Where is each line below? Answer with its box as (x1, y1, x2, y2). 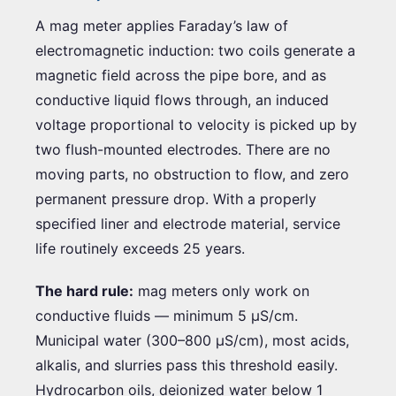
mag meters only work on (133, 281, 309, 300)
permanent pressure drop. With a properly (35, 189, 316, 208)
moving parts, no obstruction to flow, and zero (35, 164, 349, 183)
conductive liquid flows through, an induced (35, 90, 329, 109)
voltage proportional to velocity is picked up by (35, 115, 357, 133)
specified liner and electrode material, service (35, 214, 340, 232)
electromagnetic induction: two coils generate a (35, 41, 355, 59)
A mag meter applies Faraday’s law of (35, 16, 288, 34)
